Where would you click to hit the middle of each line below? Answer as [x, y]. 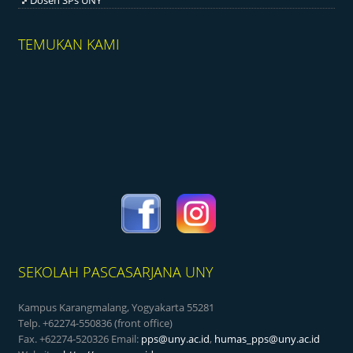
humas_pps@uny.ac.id [268, 339]
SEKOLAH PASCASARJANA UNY [116, 272]
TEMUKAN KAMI [69, 45]
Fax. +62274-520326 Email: [80, 339]
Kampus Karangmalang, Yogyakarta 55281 [117, 308]
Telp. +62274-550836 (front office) [96, 323]
